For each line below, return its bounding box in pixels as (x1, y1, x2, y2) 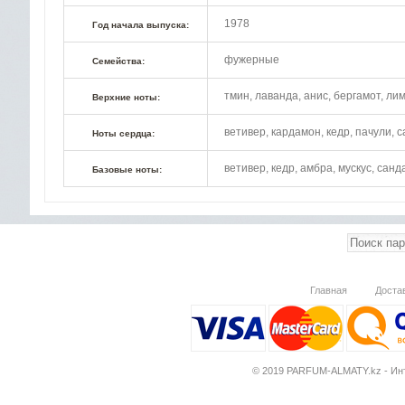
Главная (310, 285, 347, 296)
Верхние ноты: (92, 92, 160, 102)
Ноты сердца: (92, 128, 155, 138)
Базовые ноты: (92, 165, 162, 174)
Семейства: (92, 56, 145, 66)
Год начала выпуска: (92, 20, 189, 30)
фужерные (224, 53, 279, 66)
